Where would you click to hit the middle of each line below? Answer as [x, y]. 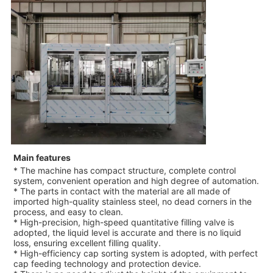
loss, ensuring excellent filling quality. [87, 243]
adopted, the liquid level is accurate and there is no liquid [127, 233]
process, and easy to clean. [68, 212]
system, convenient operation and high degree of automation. [136, 181]
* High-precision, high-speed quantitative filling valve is [123, 222]
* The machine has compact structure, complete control [124, 171]
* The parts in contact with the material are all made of [122, 191]
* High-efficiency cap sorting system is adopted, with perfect [135, 253]
